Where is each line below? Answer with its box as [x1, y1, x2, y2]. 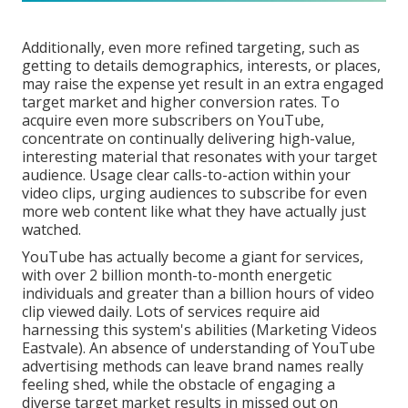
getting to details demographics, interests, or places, [22, 55, 381, 76]
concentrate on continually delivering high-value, [22, 127, 355, 148]
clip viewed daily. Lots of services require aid [22, 301, 320, 321]
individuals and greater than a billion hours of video [22, 282, 374, 303]
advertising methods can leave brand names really [22, 355, 363, 376]
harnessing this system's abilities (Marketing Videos [22, 319, 377, 340]
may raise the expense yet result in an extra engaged [22, 73, 383, 94]
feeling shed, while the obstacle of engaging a [22, 373, 335, 394]
